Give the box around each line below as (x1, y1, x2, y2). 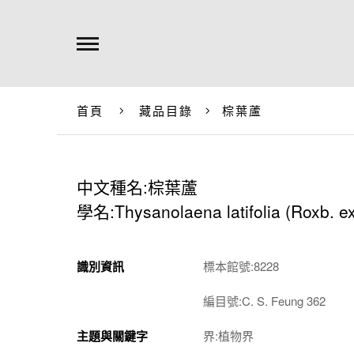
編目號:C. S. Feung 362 (203, 292, 326, 309)
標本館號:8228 (203, 258, 279, 274)
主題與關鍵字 (77, 327, 148, 345)
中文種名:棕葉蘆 (77, 175, 198, 198)
